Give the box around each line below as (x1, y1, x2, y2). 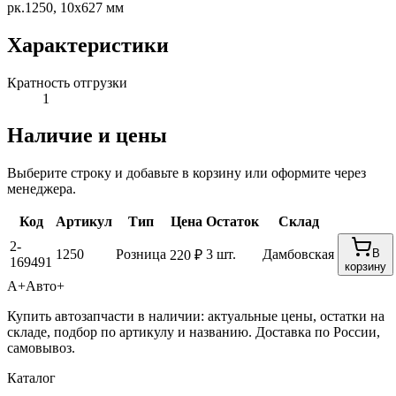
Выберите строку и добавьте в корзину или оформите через (7, 165, 366, 181)
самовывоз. (7, 340, 75, 356)
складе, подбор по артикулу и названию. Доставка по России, (7, 324, 380, 340)
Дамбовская (263, 247, 334, 263)
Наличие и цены (7, 124, 167, 148)
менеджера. (7, 181, 76, 197)
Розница (116, 247, 166, 263)
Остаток (206, 214, 259, 230)
